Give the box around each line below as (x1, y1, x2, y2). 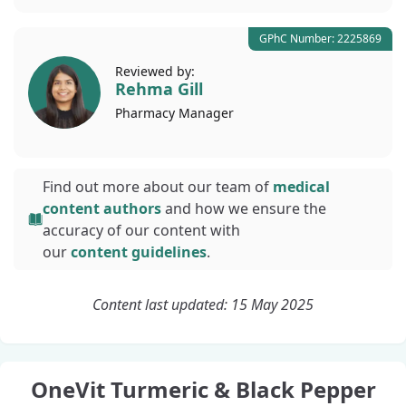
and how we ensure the (161, 198, 326, 218)
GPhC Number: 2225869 (259, 31, 382, 46)
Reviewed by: (115, 62, 195, 80)
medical (273, 177, 330, 197)
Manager (179, 103, 234, 121)
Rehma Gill (115, 77, 203, 100)
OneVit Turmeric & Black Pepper (30, 374, 376, 404)
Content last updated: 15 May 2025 (92, 295, 314, 314)
